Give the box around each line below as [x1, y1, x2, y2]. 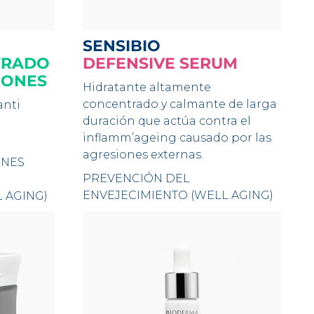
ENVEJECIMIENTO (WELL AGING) [83, 189, 274, 202]
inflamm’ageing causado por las [83, 131, 272, 144]
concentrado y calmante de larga [83, 97, 278, 111]
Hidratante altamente [83, 81, 212, 94]
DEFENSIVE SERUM [83, 54, 238, 73]
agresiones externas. [83, 148, 204, 161]
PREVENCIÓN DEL [83, 172, 191, 185]
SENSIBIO [93, 36, 161, 55]
